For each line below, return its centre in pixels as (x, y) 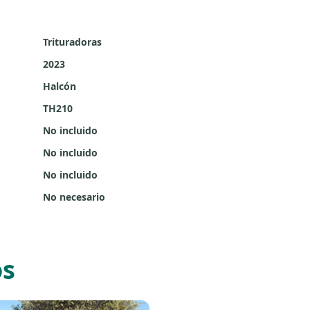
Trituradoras (72, 42)
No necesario (74, 197)
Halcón (60, 86)
